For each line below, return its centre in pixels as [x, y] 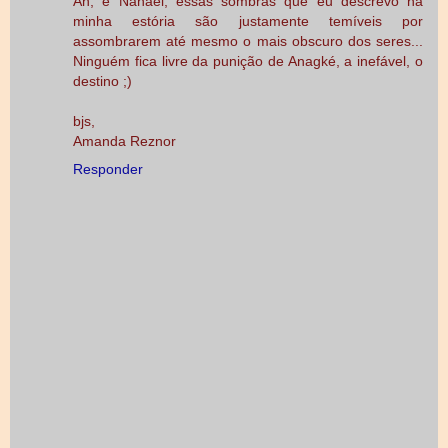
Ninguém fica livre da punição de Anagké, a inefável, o [248, 60]
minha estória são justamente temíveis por [248, 20]
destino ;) [102, 80]
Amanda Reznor [124, 140]
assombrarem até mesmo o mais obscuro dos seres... [248, 40]
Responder [108, 168]
